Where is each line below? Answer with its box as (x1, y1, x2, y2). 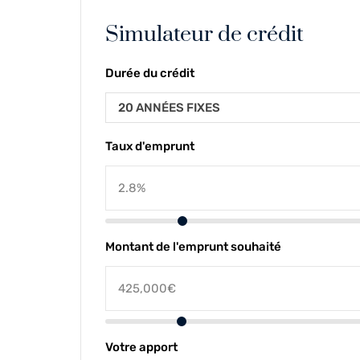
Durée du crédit (105, 66, 194, 81)
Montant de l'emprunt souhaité (105, 239, 281, 255)
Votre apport (105, 340, 178, 355)
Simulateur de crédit (105, 21, 304, 49)
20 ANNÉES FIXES (118, 100, 220, 116)
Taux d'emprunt (105, 139, 194, 154)
